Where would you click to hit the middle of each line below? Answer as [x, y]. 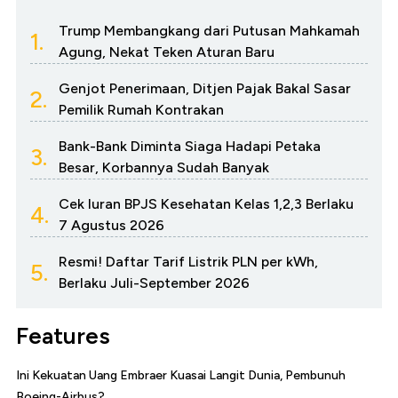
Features [63, 336]
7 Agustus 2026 [111, 226]
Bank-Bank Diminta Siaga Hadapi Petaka [190, 147]
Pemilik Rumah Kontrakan [141, 110]
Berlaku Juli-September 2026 [154, 283]
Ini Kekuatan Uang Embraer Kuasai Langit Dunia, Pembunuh [181, 376]
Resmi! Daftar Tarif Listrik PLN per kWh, [188, 262]
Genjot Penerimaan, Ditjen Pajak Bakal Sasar [205, 89]
